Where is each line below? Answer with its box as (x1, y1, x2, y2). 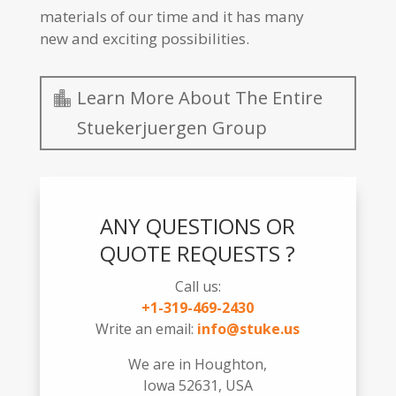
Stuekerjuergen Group (76, 115, 267, 140)
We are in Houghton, (128, 354, 268, 374)
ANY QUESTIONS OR (100, 210, 296, 240)
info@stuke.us (197, 318, 301, 339)
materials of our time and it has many (39, 5, 304, 27)
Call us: (174, 276, 221, 296)
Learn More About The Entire (76, 85, 323, 110)
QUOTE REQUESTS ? (100, 238, 296, 268)
